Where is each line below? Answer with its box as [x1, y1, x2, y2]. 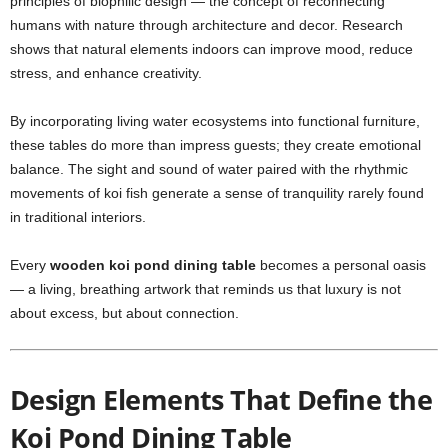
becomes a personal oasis [256, 257, 426, 273]
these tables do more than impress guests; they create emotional [10, 137, 421, 153]
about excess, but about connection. [10, 305, 239, 321]
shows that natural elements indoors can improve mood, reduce [10, 41, 413, 57]
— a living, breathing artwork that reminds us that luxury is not [10, 281, 401, 297]
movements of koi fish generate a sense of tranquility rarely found [10, 185, 424, 201]
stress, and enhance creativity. [10, 65, 202, 81]
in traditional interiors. [10, 209, 146, 225]
